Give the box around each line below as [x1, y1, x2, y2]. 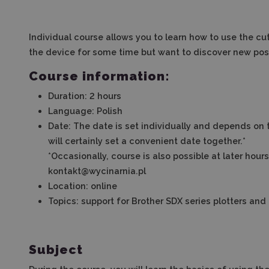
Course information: [29, 68, 170, 83]
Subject [29, 242, 83, 257]
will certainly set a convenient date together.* [48, 136, 246, 146]
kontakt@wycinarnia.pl [48, 166, 146, 176]
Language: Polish [48, 106, 122, 116]
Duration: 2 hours [48, 91, 121, 101]
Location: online [48, 181, 117, 191]
